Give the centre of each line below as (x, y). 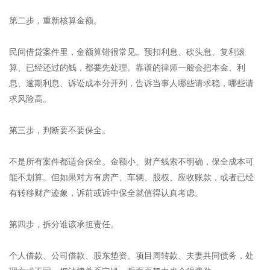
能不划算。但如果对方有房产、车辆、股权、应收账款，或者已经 (131, 177)
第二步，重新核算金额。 (55, 20)
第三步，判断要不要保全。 (60, 130)
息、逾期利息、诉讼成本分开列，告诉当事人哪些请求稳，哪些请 (131, 83)
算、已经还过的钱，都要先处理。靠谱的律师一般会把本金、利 (127, 67)
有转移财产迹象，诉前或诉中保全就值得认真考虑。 (106, 193)
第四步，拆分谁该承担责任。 (64, 224)
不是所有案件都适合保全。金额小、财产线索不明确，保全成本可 (131, 161)
